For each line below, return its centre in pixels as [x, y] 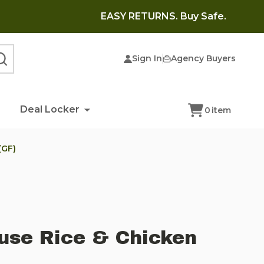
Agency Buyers [203, 59]
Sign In [147, 59]
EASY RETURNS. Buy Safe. [164, 16]
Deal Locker [49, 109]
